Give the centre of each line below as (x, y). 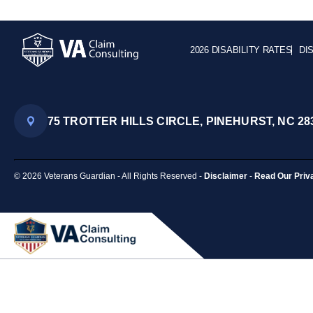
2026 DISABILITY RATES (241, 50)
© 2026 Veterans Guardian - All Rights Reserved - (109, 176)
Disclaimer (226, 176)
